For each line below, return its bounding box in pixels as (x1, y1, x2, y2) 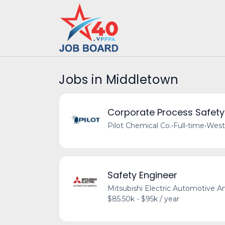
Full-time (173, 121, 204, 130)
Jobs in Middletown (59, 71, 179, 88)
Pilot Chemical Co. (107, 121, 171, 130)
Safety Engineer (107, 169, 177, 181)
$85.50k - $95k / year (107, 194, 179, 203)
